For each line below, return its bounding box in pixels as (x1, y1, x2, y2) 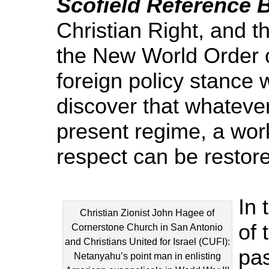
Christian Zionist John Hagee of (80, 208, 215, 218)
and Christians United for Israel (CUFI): (65, 237, 230, 247)
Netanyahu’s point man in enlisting (74, 251, 221, 261)
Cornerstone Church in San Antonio (71, 222, 223, 232)
